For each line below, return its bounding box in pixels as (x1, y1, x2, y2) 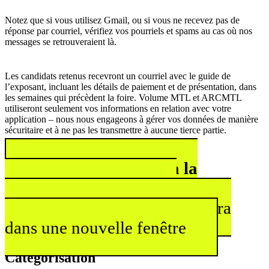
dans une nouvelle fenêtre (5, 217, 186, 237)
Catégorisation (5, 249, 95, 265)
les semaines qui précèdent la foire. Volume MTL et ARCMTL (5, 92, 241, 103)
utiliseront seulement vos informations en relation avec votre (5, 103, 231, 113)
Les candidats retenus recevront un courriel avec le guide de (5, 70, 231, 81)
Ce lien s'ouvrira (116, 198, 231, 217)
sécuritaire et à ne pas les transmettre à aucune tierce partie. (5, 124, 226, 135)
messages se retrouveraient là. (5, 37, 116, 47)
